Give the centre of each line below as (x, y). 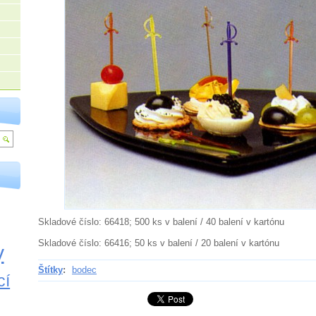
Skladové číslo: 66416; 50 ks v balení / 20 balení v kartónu (159, 243)
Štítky (50, 269)
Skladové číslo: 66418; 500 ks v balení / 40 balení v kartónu (161, 221)
